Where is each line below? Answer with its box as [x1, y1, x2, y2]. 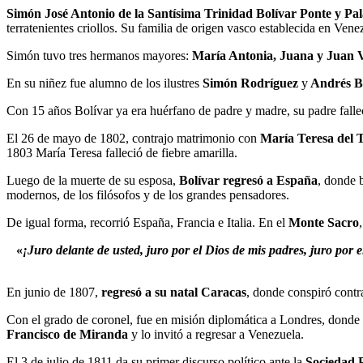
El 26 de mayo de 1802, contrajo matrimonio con [6, 130, 260, 145]
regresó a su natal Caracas [101, 284, 246, 299]
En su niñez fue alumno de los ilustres [6, 75, 203, 90]
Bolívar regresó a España [179, 173, 318, 187]
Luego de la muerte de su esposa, [6, 173, 179, 187]
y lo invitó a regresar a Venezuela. [128, 327, 304, 341]
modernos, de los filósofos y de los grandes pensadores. [6, 187, 289, 202]
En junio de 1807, [6, 284, 101, 299]
